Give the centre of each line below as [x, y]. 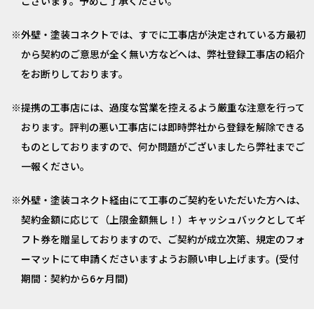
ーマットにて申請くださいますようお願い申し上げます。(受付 [160, 259]
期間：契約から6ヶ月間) [75, 278]
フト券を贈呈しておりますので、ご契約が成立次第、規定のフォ [163, 239]
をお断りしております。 [75, 74]
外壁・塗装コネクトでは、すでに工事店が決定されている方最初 [163, 34]
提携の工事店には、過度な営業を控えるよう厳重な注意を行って [163, 107]
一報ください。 [55, 166]
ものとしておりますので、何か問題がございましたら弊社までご [163, 146]
